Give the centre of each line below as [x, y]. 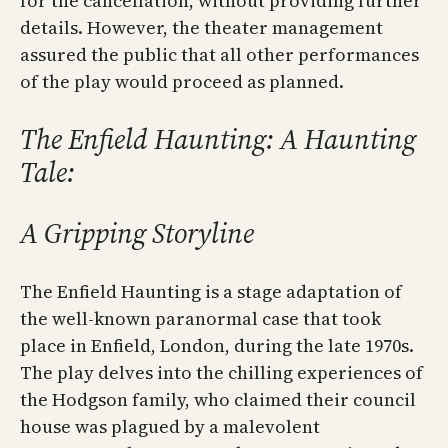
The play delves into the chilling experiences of [221, 373]
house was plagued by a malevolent [170, 427]
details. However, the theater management [201, 28]
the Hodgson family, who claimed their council [218, 400]
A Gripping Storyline [137, 233]
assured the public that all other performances [219, 55]
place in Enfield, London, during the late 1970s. [217, 346]
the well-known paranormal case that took [200, 319]
